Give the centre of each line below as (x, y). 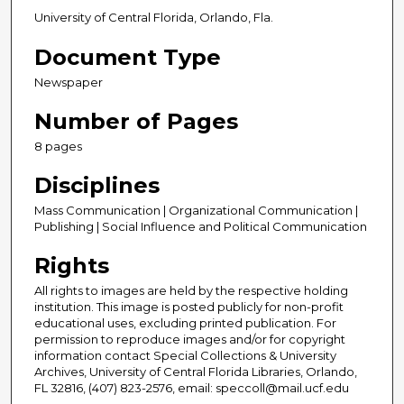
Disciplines (97, 185)
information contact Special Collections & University (185, 355)
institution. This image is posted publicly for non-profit (189, 306)
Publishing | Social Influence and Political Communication (201, 226)
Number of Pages (136, 121)
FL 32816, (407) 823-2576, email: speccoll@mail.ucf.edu (192, 387)
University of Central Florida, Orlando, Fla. (154, 18)
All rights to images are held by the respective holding (191, 290)
